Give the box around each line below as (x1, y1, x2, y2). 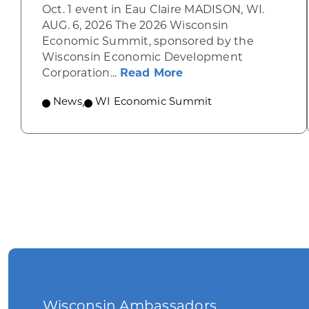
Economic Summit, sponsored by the (41, 37, 254, 48)
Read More (119, 68, 183, 79)
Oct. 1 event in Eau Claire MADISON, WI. (41, 5, 265, 16)
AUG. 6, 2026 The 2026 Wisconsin (41, 21, 229, 32)
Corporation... (41, 68, 120, 79)
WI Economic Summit (95, 97, 212, 108)
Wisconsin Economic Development (41, 52, 243, 63)
